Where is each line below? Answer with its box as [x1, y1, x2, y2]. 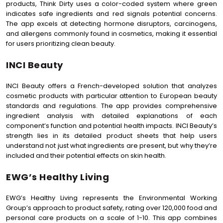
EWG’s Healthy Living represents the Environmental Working [6, 193, 217, 203]
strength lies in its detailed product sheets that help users [6, 131, 217, 140]
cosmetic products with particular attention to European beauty [6, 91, 217, 101]
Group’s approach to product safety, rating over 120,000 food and [6, 203, 217, 213]
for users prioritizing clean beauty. [6, 39, 115, 48]
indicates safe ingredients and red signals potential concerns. [6, 9, 217, 18]
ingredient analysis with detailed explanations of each [6, 111, 217, 120]
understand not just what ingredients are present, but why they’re [6, 141, 217, 150]
